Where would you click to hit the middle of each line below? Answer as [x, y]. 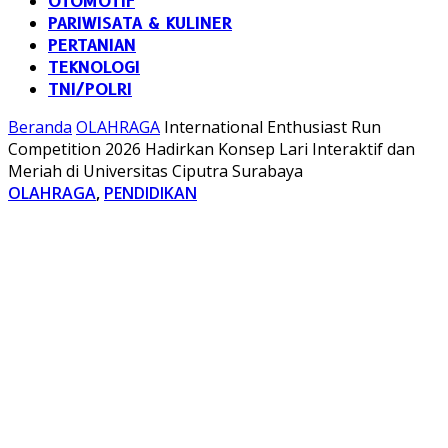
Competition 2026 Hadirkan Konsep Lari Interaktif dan [211, 149]
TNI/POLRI [90, 89]
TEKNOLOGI [94, 67]
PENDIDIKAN [150, 193]
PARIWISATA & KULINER [140, 23]
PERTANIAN [92, 45]
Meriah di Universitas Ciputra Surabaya [155, 171]
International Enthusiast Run [272, 127]
